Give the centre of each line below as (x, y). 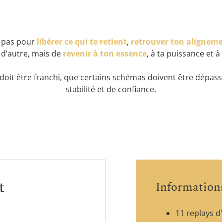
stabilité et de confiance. (111, 89)
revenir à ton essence (105, 54)
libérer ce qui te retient (82, 42)
